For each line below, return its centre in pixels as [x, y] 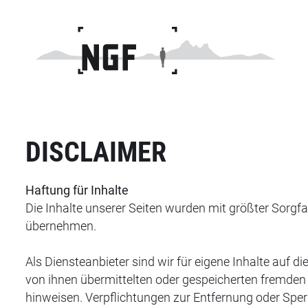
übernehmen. [61, 226]
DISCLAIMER [96, 152]
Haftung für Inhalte [77, 190]
